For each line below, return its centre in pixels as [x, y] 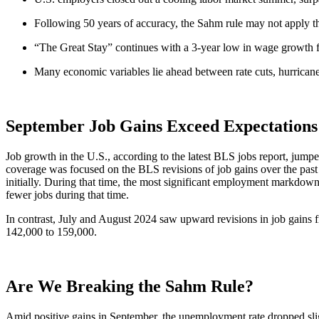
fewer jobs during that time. [67, 195]
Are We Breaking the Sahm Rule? [130, 287]
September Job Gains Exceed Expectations [162, 126]
